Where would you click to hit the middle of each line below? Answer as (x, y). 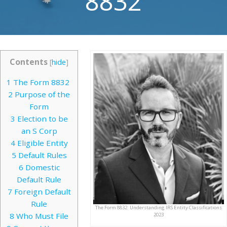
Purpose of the (41, 94)
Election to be (41, 119)
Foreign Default (41, 192)
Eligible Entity (41, 143)
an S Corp (39, 131)
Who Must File (41, 216)
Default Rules (41, 155)
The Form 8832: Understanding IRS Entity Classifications (159, 207)
